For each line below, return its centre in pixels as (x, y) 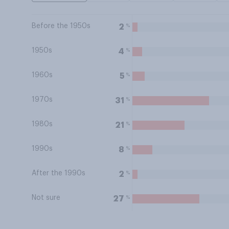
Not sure (46, 198)
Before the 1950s (61, 26)
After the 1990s (59, 173)
